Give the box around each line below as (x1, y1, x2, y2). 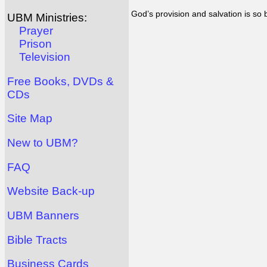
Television (19, 51, 70, 64)
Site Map (7, 112, 52, 125)
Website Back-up (7, 185, 95, 198)
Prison (19, 38, 52, 51)
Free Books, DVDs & (7, 74, 114, 88)
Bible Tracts (7, 233, 67, 246)
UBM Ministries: (7, 11, 87, 24)
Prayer (19, 24, 53, 38)
